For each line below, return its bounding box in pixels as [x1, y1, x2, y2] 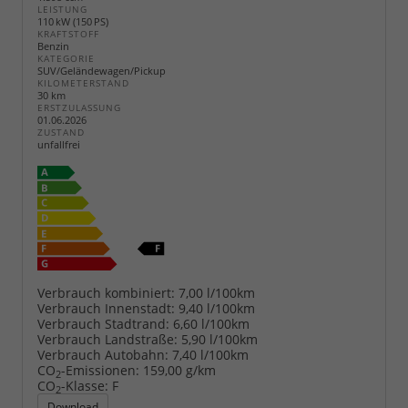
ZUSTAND [37, 126, 85, 138]
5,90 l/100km [181, 331, 258, 348]
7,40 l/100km [172, 346, 249, 363]
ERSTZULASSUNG [37, 101, 121, 114]
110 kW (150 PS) [37, 14, 108, 28]
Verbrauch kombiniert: [37, 284, 175, 301]
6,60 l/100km [173, 315, 250, 332]
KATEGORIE [37, 52, 95, 65]
